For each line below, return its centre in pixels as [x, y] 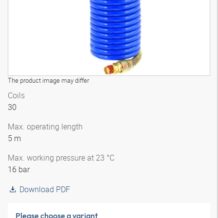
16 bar [19, 169]
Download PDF [45, 189]
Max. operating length [45, 127]
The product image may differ [48, 80]
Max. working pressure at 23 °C [61, 158]
